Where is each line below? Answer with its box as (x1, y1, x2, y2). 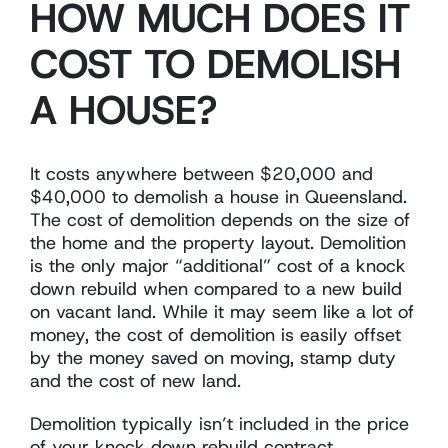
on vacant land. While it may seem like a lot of (30, 299, 414, 324)
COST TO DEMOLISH (30, 36, 401, 91)
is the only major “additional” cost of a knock (30, 253, 406, 278)
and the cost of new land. (30, 368, 241, 393)
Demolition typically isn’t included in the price (30, 411, 409, 436)
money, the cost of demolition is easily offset (30, 322, 401, 347)
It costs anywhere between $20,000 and (30, 161, 373, 186)
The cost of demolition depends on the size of (30, 207, 410, 232)
